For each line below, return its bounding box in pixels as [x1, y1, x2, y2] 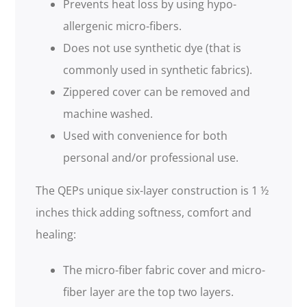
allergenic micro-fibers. [63, 19, 182, 34]
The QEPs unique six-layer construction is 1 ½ [36, 183, 269, 199]
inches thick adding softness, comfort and [36, 205, 252, 221]
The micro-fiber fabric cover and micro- [63, 262, 266, 278]
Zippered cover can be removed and [63, 84, 251, 100]
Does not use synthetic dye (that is [63, 40, 242, 56]
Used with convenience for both [63, 128, 228, 144]
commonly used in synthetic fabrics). [63, 62, 253, 78]
